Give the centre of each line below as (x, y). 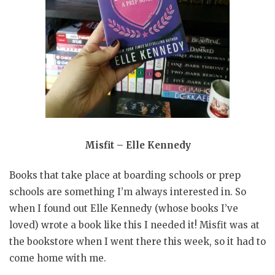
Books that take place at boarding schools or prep (125, 176)
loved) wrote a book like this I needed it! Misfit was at (134, 225)
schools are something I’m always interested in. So (128, 192)
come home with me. (58, 258)
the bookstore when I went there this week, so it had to (137, 242)
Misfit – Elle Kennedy (137, 145)
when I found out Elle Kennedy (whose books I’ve (124, 209)
